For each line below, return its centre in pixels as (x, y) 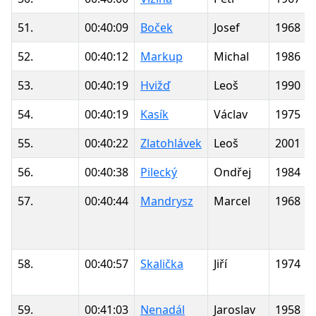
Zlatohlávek (171, 143)
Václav (231, 114)
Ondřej (232, 172)
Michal (231, 56)
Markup (162, 56)
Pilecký (159, 172)
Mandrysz (167, 201)
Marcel (232, 201)
